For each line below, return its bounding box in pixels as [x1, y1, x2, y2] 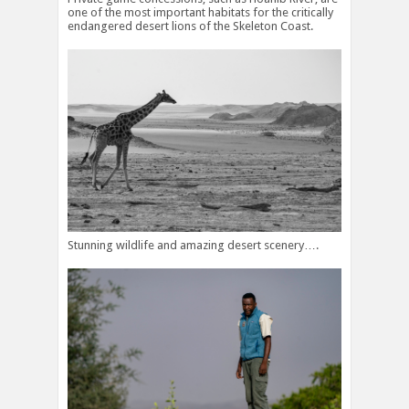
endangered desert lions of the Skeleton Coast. [68, 19, 313, 34]
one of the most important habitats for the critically [68, 5, 333, 20]
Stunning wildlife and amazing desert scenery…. [68, 237, 319, 252]
